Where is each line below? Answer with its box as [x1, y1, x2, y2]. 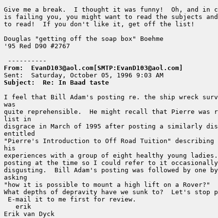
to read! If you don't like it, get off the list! [4, 20, 195, 28]
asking [4, 174, 27, 182]
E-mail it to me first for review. [4, 196, 136, 203]
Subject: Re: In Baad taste [4, 79, 109, 87]
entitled [4, 130, 35, 138]
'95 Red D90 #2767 [4, 42, 70, 50]
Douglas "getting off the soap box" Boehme [4, 35, 163, 43]
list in [4, 115, 31, 123]
